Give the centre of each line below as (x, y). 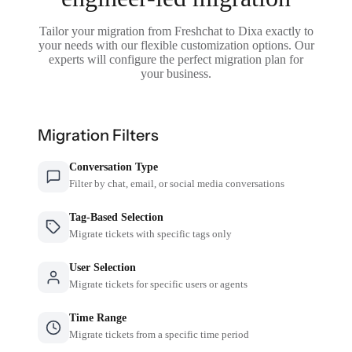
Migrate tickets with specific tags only (151, 233)
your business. (176, 73)
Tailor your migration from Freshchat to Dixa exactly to (176, 31)
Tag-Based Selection (117, 217)
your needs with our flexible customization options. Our (176, 45)
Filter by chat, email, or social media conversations (177, 183)
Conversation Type (114, 167)
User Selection (103, 267)
